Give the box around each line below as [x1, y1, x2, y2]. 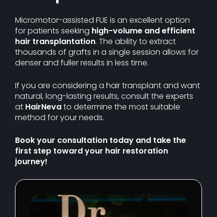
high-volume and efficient [92, 25, 196, 36]
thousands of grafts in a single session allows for [15, 46, 199, 58]
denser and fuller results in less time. [15, 57, 149, 68]
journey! [15, 156, 48, 167]
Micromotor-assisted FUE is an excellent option [15, 15, 190, 26]
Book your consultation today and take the [15, 135, 186, 146]
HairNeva [25, 101, 62, 112]
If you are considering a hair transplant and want [15, 80, 201, 91]
